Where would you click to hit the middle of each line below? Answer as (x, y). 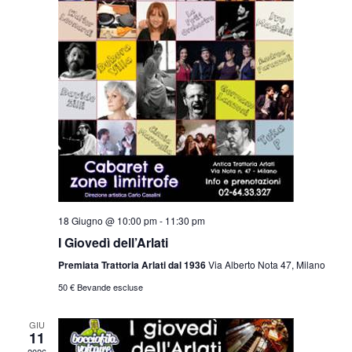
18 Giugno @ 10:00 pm (107, 220)
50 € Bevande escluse (100, 286)
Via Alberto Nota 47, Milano (266, 264)
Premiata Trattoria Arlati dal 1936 (133, 264)
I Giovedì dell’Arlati (113, 242)
